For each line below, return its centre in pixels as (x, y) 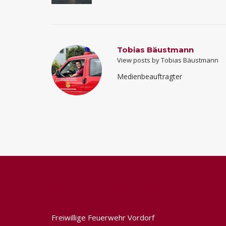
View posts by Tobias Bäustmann (168, 60)
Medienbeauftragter (150, 76)
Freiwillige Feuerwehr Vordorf (103, 217)
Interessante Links (114, 187)
